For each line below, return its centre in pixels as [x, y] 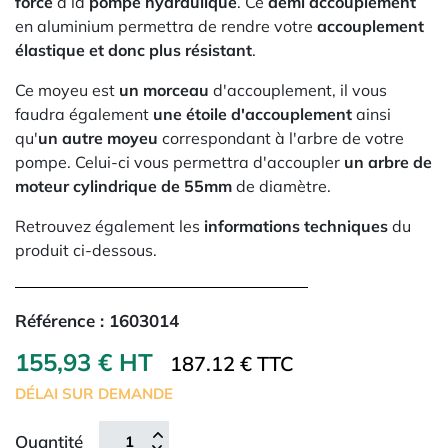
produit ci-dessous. [86, 250]
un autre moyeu [98, 138]
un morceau [164, 90]
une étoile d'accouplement [252, 114]
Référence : [62, 320]
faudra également [84, 114]
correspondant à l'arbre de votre [281, 138]
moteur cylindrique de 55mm [123, 186]
